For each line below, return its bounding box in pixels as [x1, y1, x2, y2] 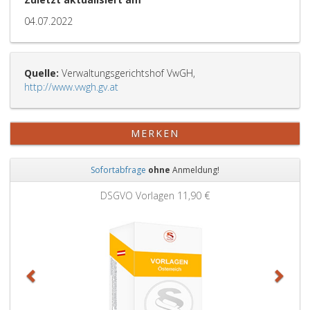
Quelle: [24, 66, 59, 80]
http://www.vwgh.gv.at [24, 80, 118, 93]
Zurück [31, 181, 75, 200]
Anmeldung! [170, 164, 219, 176]
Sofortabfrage [91, 164, 146, 176]
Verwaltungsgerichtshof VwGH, [59, 66, 195, 80]
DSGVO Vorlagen [100, 189, 177, 202]
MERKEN [130, 127, 180, 140]
